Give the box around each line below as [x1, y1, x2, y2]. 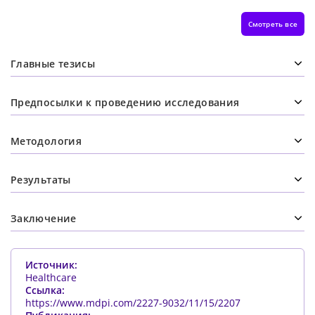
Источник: [25, 258, 77, 272]
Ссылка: [25, 283, 65, 297]
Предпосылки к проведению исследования [11, 95, 240, 109]
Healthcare [25, 271, 77, 285]
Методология [11, 134, 82, 148]
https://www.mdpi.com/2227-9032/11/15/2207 [25, 296, 240, 310]
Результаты [11, 172, 71, 186]
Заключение [11, 211, 77, 225]
